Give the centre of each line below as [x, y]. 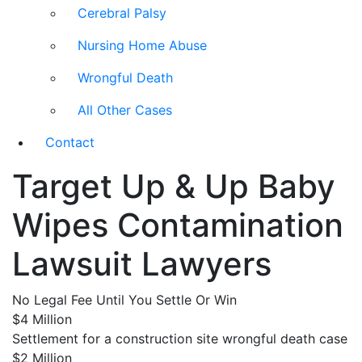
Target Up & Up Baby [174, 186]
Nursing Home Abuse [142, 45]
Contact [70, 142]
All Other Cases [125, 110]
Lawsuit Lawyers [142, 264]
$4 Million [42, 319]
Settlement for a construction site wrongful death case [180, 339]
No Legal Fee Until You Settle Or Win [124, 300]
